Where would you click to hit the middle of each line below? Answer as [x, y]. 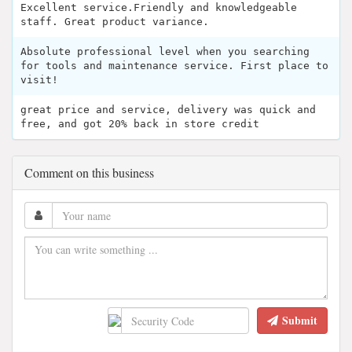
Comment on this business [89, 173]
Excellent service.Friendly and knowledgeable [159, 8]
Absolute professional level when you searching [165, 52]
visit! [39, 80]
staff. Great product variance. [115, 22]
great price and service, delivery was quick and [168, 110]
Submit [300, 321]
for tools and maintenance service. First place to [174, 66]
